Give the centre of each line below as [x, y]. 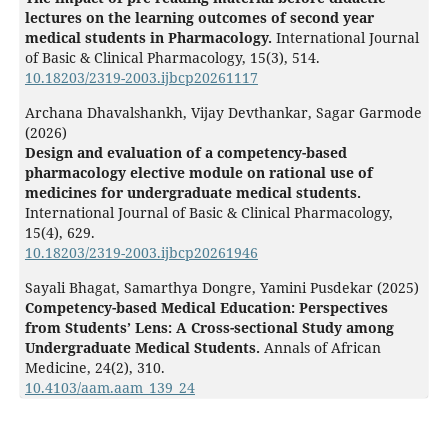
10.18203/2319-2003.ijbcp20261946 [141, 253]
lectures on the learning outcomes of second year [199, 18]
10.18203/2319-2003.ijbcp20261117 [141, 78]
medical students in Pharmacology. [150, 38]
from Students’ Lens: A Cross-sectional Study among [209, 328]
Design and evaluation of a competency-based [185, 153]
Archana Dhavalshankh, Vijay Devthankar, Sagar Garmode [223, 113]
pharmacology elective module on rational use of [198, 173]
